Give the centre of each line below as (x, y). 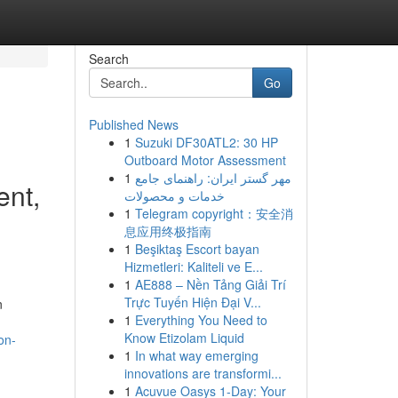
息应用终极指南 (167, 231)
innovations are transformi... (203, 373)
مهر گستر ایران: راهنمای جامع (213, 178)
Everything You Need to (201, 320)
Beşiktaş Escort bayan (197, 249)
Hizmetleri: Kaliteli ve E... (193, 267)
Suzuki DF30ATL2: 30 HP (206, 142)
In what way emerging (196, 355)
